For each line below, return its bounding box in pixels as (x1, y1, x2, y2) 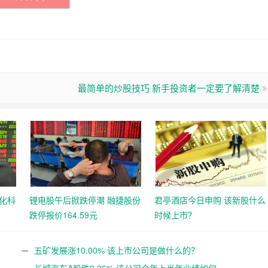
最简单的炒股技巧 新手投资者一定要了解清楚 (78, 81, 260, 95)
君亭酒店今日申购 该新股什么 (154, 194, 266, 206)
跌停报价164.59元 (29, 209, 98, 221)
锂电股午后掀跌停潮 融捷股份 (29, 194, 141, 206)
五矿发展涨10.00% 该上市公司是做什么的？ (33, 244, 199, 257)
